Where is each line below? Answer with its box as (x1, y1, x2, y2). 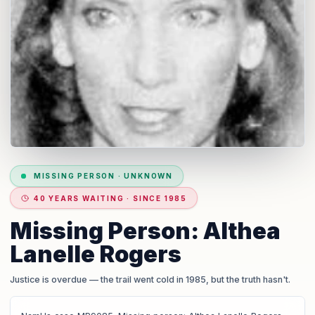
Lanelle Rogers (10, 240, 182, 269)
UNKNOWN (124, 172, 173, 181)
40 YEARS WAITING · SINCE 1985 (33, 193, 187, 202)
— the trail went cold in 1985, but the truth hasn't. (87, 274, 291, 285)
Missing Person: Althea (10, 217, 281, 245)
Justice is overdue (10, 274, 88, 285)
